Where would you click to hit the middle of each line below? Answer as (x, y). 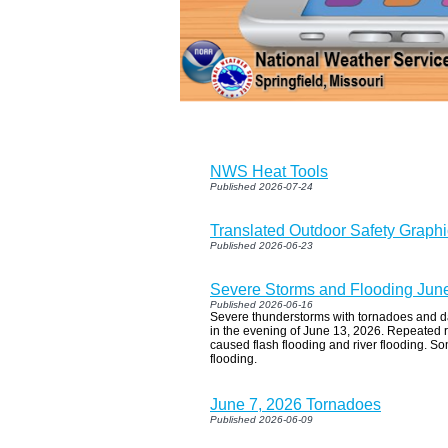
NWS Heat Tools (269, 171)
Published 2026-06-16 (261, 304)
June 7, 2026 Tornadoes (295, 404)
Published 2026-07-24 (261, 186)
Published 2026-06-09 (261, 419)
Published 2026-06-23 (261, 245)
